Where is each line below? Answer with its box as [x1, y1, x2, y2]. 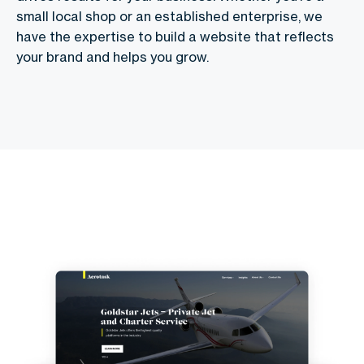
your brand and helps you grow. [16, 49, 209, 65]
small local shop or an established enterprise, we [16, 8, 323, 24]
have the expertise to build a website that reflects [16, 28, 334, 45]
